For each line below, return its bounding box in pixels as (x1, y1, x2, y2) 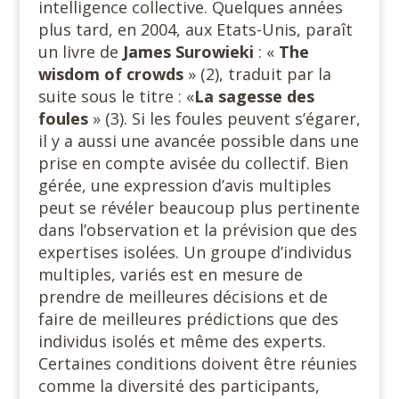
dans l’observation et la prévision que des (37, 219, 357, 240)
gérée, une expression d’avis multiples (37, 175, 331, 196)
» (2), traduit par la (187, 63, 331, 85)
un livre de (37, 41, 123, 62)
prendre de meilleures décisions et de (37, 286, 328, 307)
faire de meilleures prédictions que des (37, 308, 338, 330)
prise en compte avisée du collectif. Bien (37, 152, 348, 174)
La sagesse (193, 85, 282, 107)
